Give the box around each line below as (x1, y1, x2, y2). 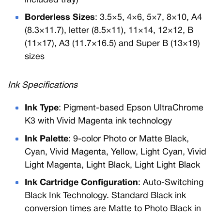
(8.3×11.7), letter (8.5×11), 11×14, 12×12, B (25, 27, 194, 35)
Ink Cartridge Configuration (25, 179, 139, 187)
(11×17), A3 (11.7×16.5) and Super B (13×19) (25, 40, 201, 48)
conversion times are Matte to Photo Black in (25, 205, 201, 214)
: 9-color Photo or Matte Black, (68, 135, 189, 143)
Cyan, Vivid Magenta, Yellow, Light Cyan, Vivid (25, 148, 207, 156)
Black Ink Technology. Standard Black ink (25, 192, 186, 201)
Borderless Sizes (25, 14, 95, 22)
